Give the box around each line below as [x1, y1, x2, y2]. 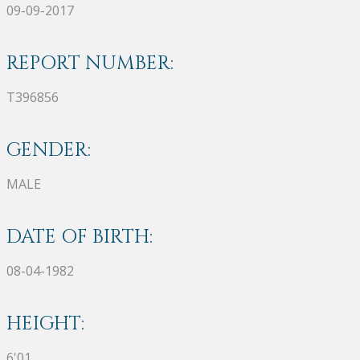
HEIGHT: [6, 310, 84, 337]
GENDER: [6, 137, 91, 163]
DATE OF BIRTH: [6, 223, 153, 250]
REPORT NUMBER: [6, 50, 174, 76]
